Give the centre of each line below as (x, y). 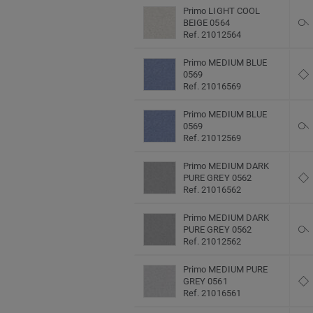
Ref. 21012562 (212, 242)
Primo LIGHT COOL (222, 11)
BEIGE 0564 (206, 23)
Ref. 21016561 (212, 293)
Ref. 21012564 (212, 35)
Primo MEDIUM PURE (226, 270)
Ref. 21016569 (212, 87)
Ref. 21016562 (212, 190)
